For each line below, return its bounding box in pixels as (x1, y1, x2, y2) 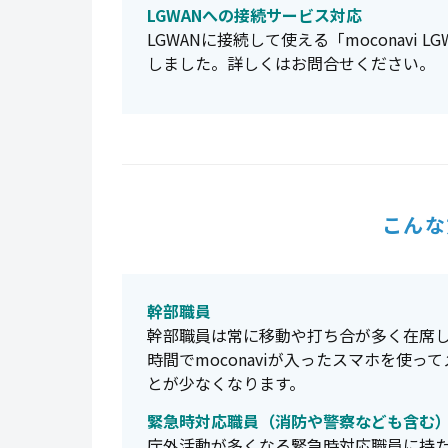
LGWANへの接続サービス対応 (147, 3, 362, 27)
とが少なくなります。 (147, 371, 305, 395)
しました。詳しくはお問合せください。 (147, 51, 435, 75)
